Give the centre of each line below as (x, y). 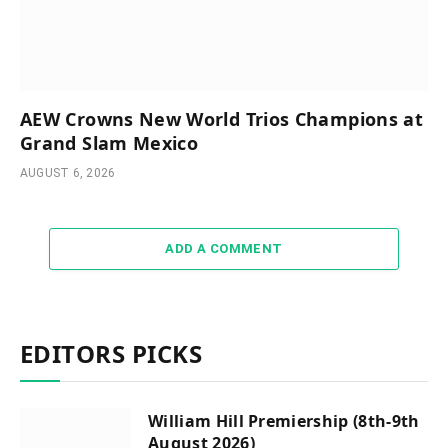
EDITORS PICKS (111, 354)
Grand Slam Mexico (109, 143)
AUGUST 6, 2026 (68, 173)
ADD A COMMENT (224, 249)
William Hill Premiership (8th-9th (284, 421)
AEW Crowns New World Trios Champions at (222, 119)
